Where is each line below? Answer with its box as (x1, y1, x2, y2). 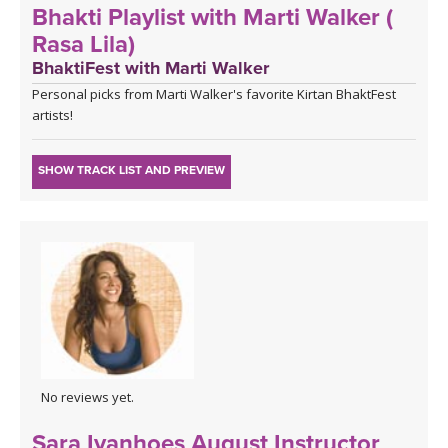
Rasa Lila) (32, 30, 135, 60)
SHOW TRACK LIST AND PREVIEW (38, 163, 225, 178)
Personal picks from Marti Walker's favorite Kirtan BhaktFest (32, 85, 396, 104)
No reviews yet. (41, 387, 134, 406)
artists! (32, 106, 73, 125)
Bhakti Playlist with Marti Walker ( (32, 3, 393, 33)
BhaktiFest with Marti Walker (32, 57, 269, 80)
